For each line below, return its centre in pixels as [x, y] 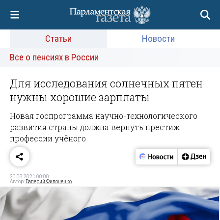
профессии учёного [48, 138]
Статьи [58, 39]
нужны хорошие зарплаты [80, 97]
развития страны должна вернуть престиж [95, 127]
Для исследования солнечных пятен [106, 83]
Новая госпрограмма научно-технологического [104, 115]
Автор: [18, 181]
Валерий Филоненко [49, 181]
